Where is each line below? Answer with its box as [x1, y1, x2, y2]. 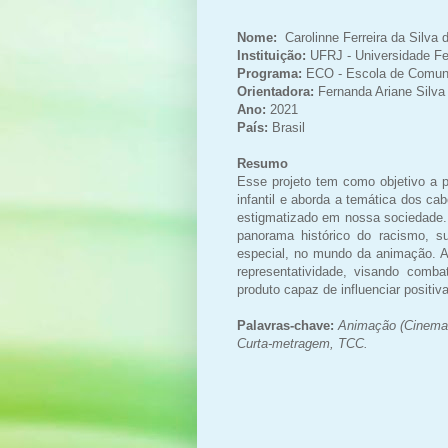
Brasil [272, 119, 305, 135]
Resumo [237, 155, 288, 171]
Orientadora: [237, 83, 314, 99]
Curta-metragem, [237, 335, 338, 351]
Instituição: [237, 47, 310, 63]
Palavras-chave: [237, 317, 338, 333]
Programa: [237, 65, 302, 81]
